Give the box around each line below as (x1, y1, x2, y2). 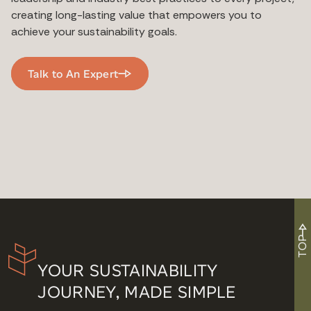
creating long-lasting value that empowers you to (11, 8, 262, 23)
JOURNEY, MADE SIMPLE (37, 282, 236, 303)
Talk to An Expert (28, 67, 119, 81)
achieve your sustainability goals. (11, 24, 177, 40)
